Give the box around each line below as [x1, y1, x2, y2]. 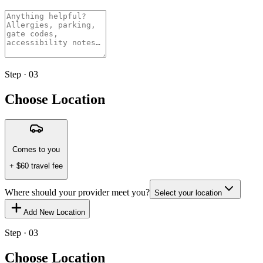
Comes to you [12, 144, 60, 154]
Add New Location [23, 208, 85, 217]
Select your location [154, 188, 222, 198]
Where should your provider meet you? [5, 187, 150, 198]
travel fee [29, 161, 63, 170]
